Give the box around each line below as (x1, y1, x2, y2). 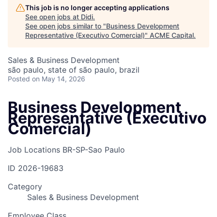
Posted (8, 75, 30, 83)
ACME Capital (150, 31, 194, 39)
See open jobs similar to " (25, 22, 106, 30)
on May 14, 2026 (32, 75, 85, 83)
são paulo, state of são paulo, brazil (8, 65, 139, 75)
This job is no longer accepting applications (25, 3, 170, 12)
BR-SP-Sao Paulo (62, 145, 125, 155)
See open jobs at (25, 13, 81, 21)
